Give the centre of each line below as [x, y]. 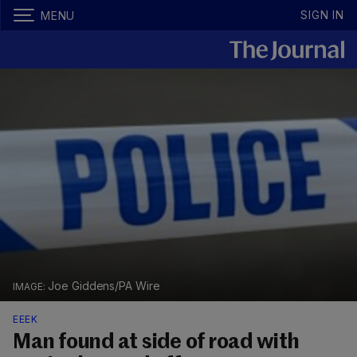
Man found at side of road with [156, 343]
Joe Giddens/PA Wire [104, 286]
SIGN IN [322, 15]
